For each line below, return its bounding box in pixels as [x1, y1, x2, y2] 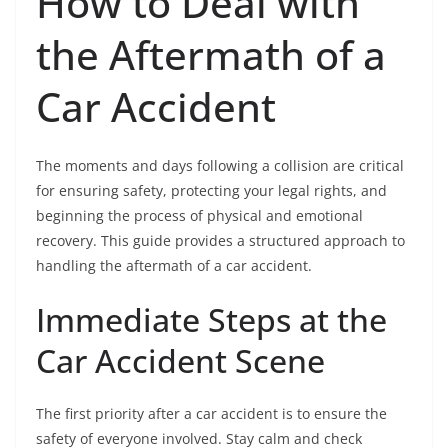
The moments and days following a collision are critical [36, 156, 404, 176]
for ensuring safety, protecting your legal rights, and [36, 181, 387, 201]
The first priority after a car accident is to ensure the [36, 404, 387, 424]
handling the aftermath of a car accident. [36, 256, 312, 276]
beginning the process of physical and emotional [36, 206, 363, 226]
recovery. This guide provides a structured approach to [36, 231, 405, 251]
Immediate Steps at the [36, 298, 387, 342]
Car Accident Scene [36, 339, 325, 383]
